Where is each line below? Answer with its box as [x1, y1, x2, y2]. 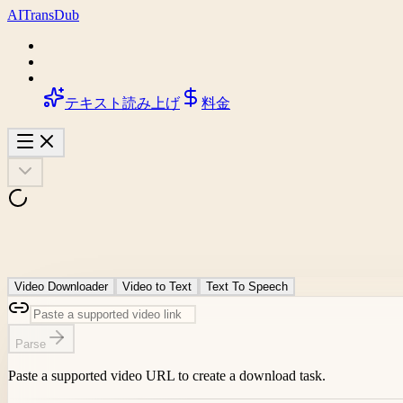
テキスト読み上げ [65, 95, 180, 111]
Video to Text [122, 279, 192, 293]
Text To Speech [206, 279, 288, 293]
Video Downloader [14, 279, 108, 293]
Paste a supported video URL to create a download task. [8, 367, 326, 383]
